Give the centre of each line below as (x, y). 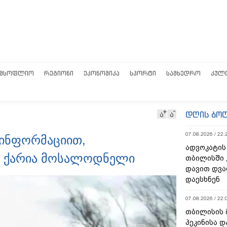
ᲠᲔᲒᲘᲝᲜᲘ (59, 73)
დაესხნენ (203, 179)
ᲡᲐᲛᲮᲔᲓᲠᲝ (183, 73)
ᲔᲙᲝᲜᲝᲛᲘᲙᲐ (102, 73)
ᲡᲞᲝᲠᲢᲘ (143, 73)
